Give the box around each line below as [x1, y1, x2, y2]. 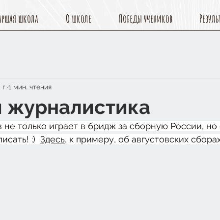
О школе [66, 12, 91, 25]
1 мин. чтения [8, 82, 52, 91]
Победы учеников [119, 12, 172, 25]
